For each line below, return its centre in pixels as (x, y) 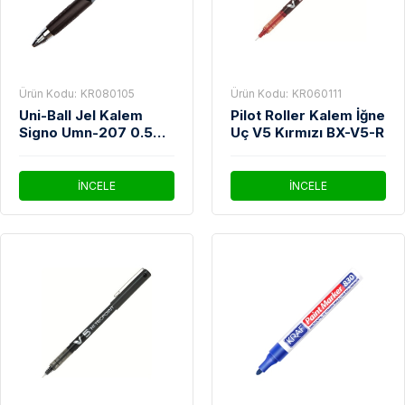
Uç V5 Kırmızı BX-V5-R (307, 133)
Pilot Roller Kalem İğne (308, 116)
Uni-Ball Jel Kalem (81, 116)
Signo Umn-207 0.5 (86, 133)
